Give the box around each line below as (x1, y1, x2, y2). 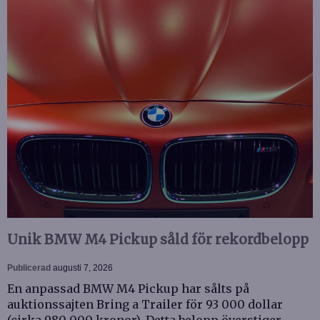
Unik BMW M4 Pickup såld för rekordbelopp (7, 231, 309, 248)
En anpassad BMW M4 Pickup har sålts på (7, 281, 249, 296)
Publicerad (7, 263, 53, 273)
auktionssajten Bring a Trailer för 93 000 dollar (7, 297, 283, 311)
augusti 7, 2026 (53, 263, 113, 273)
